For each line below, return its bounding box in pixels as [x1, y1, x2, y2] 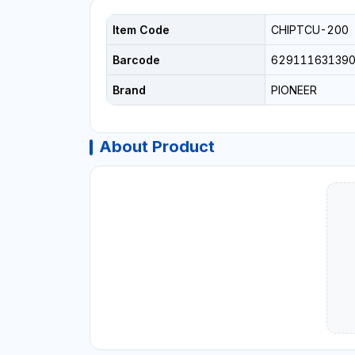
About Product [98, 137, 215, 157]
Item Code [112, 23, 170, 37]
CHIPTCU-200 [270, 23, 349, 37]
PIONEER [270, 83, 317, 97]
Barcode [112, 53, 160, 67]
